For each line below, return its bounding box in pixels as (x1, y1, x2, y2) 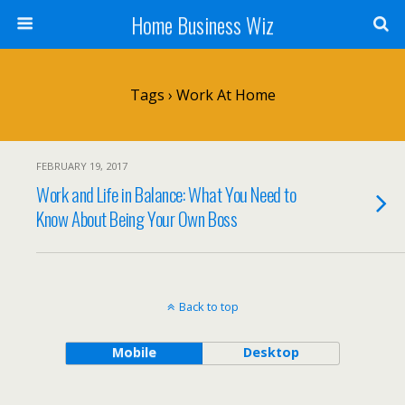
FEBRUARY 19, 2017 (36, 159, 127, 173)
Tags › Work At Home (129, 85, 276, 105)
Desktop (242, 344, 299, 361)
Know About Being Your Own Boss (36, 204, 238, 232)
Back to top (178, 298, 239, 315)
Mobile (111, 344, 156, 361)
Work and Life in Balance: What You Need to (36, 180, 297, 208)
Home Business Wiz (131, 8, 274, 41)
